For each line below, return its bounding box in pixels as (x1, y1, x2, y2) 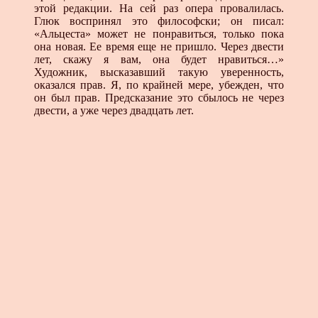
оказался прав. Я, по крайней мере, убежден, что (34, 78, 284, 91)
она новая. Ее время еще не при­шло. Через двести (34, 40, 284, 53)
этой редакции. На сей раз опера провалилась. (34, 1, 284, 14)
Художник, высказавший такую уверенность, (34, 65, 284, 78)
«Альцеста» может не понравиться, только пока (34, 27, 284, 40)
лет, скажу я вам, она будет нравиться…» (34, 53, 284, 65)
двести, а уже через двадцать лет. (34, 104, 194, 116)
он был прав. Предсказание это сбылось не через (34, 91, 284, 104)
